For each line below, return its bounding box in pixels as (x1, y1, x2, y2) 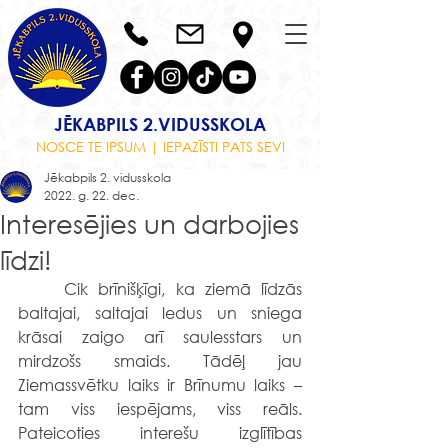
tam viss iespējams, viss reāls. (18, 398, 302, 419)
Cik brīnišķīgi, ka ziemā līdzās (18, 278, 65, 299)
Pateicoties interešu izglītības (18, 422, 302, 443)
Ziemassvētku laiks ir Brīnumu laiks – (18, 374, 302, 395)
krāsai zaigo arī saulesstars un (18, 326, 302, 347)
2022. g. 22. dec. (44, 187, 139, 204)
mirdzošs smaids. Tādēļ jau (18, 350, 302, 371)
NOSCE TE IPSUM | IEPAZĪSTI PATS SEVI (35, 137, 285, 156)
